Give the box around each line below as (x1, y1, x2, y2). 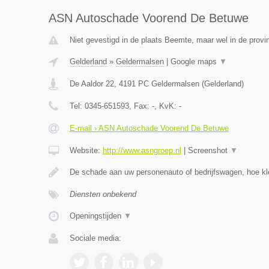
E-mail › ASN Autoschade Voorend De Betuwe (69, 124, 229, 133)
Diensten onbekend (69, 190, 136, 199)
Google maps (170, 57, 219, 66)
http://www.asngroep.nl (102, 146, 181, 155)
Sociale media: (69, 234, 121, 243)
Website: (69, 146, 103, 155)
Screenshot (187, 146, 230, 155)
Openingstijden (69, 211, 124, 220)
